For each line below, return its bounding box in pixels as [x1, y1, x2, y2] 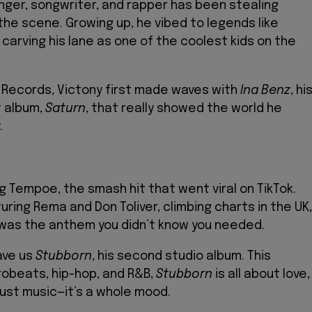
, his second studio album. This [92, 250, 271, 263]
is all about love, [212, 268, 310, 281]
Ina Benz [240, 84, 290, 97]
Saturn [45, 102, 86, 115]
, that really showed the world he [86, 102, 282, 115]
